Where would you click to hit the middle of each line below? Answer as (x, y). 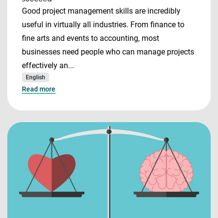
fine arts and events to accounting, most (91, 38)
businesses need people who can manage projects (108, 52)
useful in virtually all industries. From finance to (103, 25)
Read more (39, 89)
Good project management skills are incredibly (101, 11)
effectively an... (48, 65)
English (36, 77)
